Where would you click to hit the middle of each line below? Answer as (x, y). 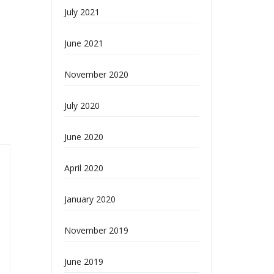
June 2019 (83, 261)
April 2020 (83, 168)
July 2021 (82, 12)
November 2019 (96, 230)
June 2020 (83, 137)
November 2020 (96, 74)
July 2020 (82, 106)
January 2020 (90, 199)
